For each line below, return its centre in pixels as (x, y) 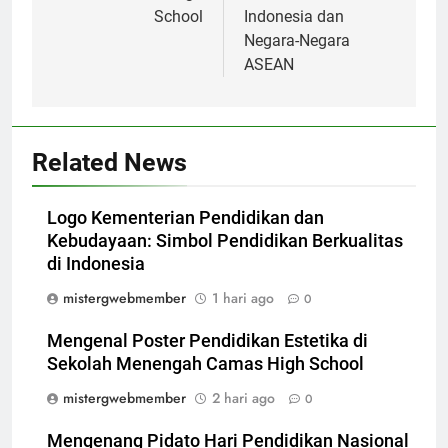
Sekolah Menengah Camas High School (205, 363)
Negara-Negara (297, 40)
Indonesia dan (294, 16)
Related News (109, 162)
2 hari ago (243, 397)
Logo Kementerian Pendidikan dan (185, 217)
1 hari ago (243, 297)
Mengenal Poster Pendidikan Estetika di (207, 340)
